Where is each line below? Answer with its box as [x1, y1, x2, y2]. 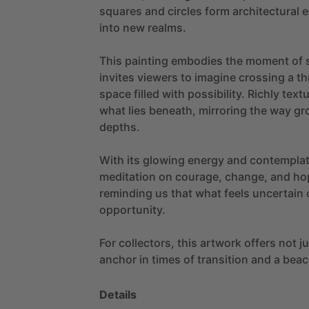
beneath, [149, 103, 196, 117]
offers [244, 235, 276, 250]
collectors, [119, 235, 175, 250]
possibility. [188, 86, 245, 101]
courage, [175, 169, 222, 183]
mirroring [199, 103, 247, 117]
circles [168, 3, 202, 18]
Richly [248, 86, 279, 101]
